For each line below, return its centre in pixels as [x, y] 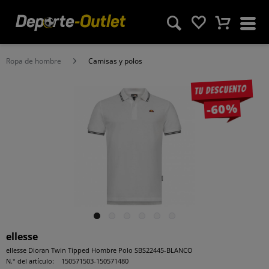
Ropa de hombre [34, 61]
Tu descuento [220, 90]
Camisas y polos [115, 61]
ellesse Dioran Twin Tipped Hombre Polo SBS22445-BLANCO [99, 250]
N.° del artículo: [30, 261]
